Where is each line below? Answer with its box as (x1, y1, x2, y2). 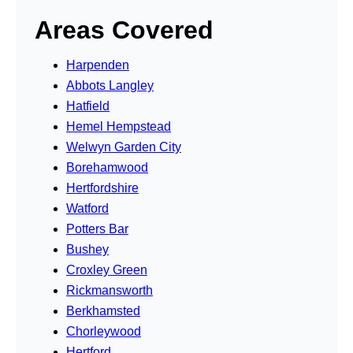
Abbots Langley (66, 78, 154, 92)
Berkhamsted (66, 303, 140, 318)
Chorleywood (66, 324, 141, 338)
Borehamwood (66, 160, 148, 174)
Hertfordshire (66, 180, 139, 195)
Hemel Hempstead (66, 119, 171, 133)
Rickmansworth (66, 283, 153, 297)
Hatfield (66, 98, 110, 113)
